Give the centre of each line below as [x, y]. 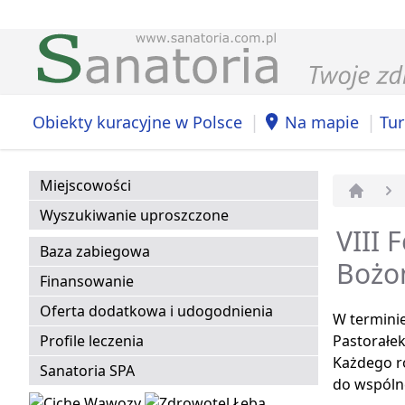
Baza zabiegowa [95, 252]
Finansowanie [87, 282]
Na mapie [322, 122]
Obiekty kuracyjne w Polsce [137, 122]
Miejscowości [85, 186]
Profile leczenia [92, 341]
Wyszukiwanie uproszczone [134, 216]
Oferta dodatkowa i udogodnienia [156, 311]
